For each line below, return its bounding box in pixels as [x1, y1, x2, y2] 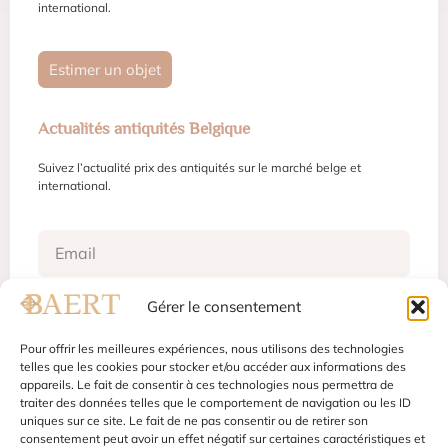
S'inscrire [190, 300, 258, 321]
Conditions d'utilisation [222, 401, 356, 418]
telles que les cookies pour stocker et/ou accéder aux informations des [20, 359, 406, 374]
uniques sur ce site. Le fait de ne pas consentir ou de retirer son [20, 413, 368, 428]
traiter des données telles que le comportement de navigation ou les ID [20, 395, 411, 410]
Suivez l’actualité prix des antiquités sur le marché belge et [38, 160, 361, 176]
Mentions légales [106, 401, 206, 418]
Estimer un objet [49, 60, 161, 80]
